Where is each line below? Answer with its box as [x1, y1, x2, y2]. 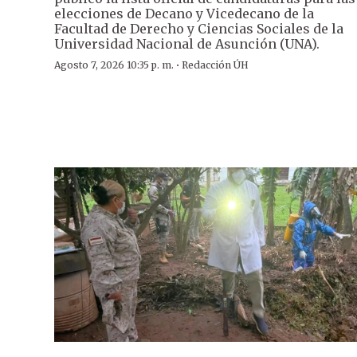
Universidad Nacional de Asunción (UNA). [54, 36, 320, 53]
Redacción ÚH [182, 59, 249, 72]
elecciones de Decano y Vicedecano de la [54, 6, 314, 22]
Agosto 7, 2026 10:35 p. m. [54, 59, 174, 72]
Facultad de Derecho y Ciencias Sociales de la [54, 21, 343, 37]
